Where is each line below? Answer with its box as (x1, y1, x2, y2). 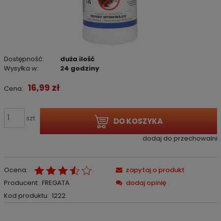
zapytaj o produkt (125, 165, 184, 175)
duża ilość (60, 54, 95, 64)
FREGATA (42, 178, 70, 187)
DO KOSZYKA (113, 115, 163, 126)
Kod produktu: (3, 190, 49, 200)
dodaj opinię (125, 178, 166, 187)
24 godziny (60, 63, 100, 73)
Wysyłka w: (3, 63, 38, 73)
